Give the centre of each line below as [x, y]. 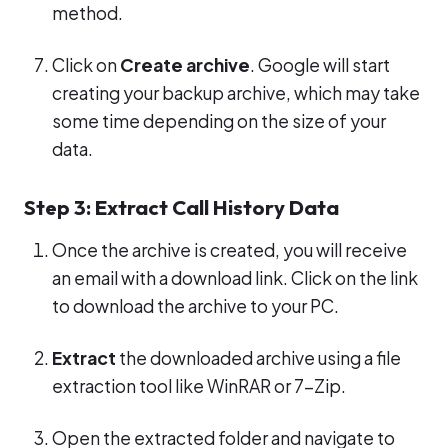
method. [87, 13]
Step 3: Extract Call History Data [181, 207]
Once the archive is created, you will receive [229, 250]
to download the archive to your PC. [195, 306]
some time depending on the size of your [219, 121]
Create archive [185, 65]
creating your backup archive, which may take [236, 93]
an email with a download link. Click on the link [235, 278]
